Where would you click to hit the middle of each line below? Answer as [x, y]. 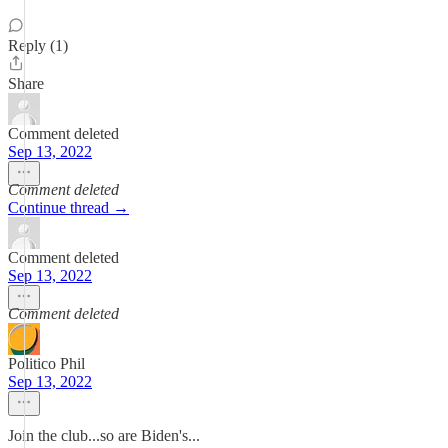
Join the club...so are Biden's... [104, 435]
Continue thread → [68, 207]
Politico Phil [46, 363]
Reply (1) [38, 45]
